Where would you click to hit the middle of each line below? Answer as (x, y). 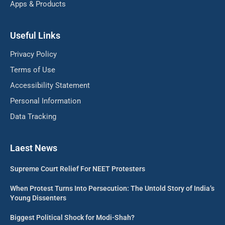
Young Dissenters (38, 198)
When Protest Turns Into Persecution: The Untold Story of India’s (112, 189)
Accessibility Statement (50, 86)
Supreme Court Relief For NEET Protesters (78, 169)
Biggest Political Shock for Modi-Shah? (72, 218)
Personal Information (45, 101)
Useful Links (35, 36)
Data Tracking (33, 117)
